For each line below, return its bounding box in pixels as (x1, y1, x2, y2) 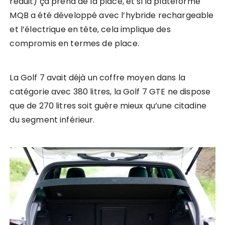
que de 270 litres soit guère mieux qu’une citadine (10, 100, 206, 112)
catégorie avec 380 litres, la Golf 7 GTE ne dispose (10, 86, 211, 98)
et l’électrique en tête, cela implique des (10, 24, 171, 36)
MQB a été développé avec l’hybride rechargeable (10, 10, 214, 22)
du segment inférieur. (10, 114, 95, 126)
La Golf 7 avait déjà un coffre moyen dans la (10, 72, 186, 84)
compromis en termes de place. (10, 38, 139, 50)
